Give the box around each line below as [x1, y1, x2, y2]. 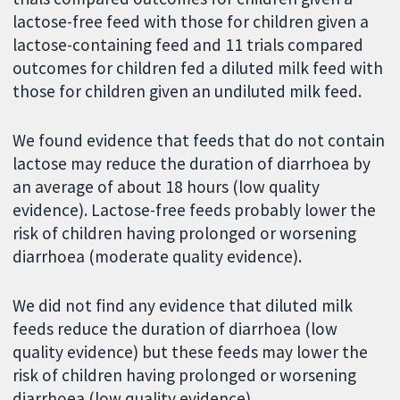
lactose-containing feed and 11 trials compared [12, 33, 364, 55]
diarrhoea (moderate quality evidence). [12, 245, 303, 267]
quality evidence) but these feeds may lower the [12, 340, 369, 362]
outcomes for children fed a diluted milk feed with [12, 56, 384, 79]
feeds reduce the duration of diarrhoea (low [12, 317, 338, 339]
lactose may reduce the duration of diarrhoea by [12, 152, 371, 174]
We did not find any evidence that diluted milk [12, 294, 354, 316]
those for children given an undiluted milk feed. [12, 79, 362, 102]
